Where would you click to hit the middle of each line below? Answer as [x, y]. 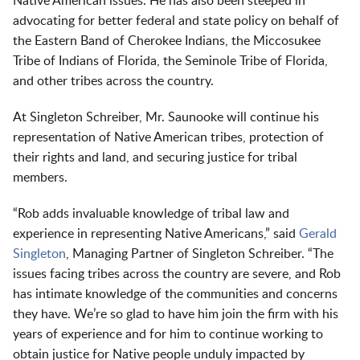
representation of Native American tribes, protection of [168, 137]
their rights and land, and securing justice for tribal [155, 157]
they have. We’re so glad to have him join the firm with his [176, 314]
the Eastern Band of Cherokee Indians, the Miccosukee [167, 41]
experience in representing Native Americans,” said [156, 234]
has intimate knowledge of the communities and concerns [175, 294]
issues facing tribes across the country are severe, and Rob [177, 274]
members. [40, 178]
